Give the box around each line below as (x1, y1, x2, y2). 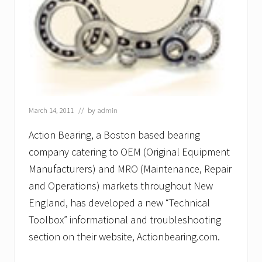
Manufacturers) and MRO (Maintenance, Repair (29, 161, 232, 175)
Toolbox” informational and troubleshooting (29, 212, 221, 226)
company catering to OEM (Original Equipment (29, 144, 230, 158)
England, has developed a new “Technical (29, 195, 210, 209)
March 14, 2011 (29, 105, 74, 115)
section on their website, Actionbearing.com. (29, 229, 220, 243)
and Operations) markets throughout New (29, 178, 213, 192)
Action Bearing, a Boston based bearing (29, 127, 200, 142)
